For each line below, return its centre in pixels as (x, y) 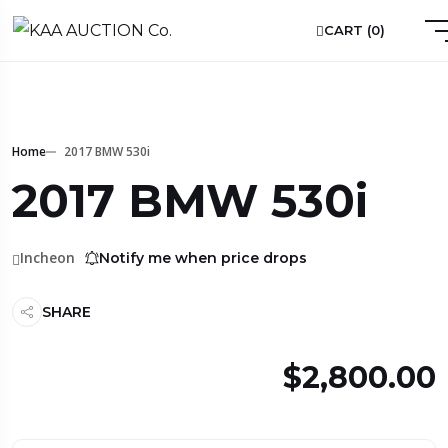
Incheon (47, 257)
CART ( (347, 30)
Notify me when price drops (203, 257)
